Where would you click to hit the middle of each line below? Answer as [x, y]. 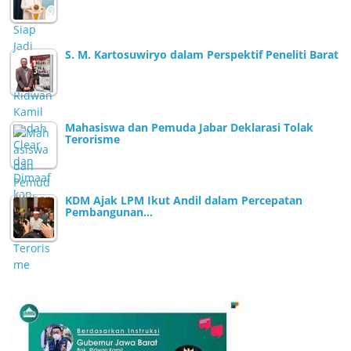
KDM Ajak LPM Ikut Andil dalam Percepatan [184, 200]
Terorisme [93, 139]
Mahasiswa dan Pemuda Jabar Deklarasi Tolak [190, 127]
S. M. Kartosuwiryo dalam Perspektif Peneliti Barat [202, 54]
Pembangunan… [109, 212]
